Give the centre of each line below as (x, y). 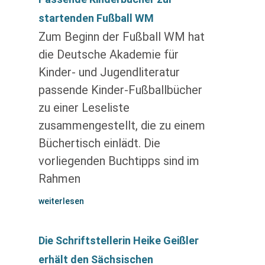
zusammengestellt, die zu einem (122, 125)
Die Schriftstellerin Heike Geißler (118, 240)
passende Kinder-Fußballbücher (120, 90)
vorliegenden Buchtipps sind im (119, 161)
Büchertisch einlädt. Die (99, 143)
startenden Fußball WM (96, 18)
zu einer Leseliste (84, 108)
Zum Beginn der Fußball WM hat (121, 37)
